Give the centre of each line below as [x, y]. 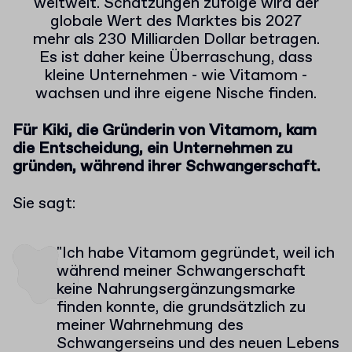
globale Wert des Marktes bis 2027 [176, 22]
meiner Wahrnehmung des [150, 326]
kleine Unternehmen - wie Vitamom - [176, 76]
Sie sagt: [44, 204]
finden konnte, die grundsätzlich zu [181, 308]
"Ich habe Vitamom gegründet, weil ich [196, 253]
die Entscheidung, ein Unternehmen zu [152, 149]
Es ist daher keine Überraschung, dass [176, 58]
